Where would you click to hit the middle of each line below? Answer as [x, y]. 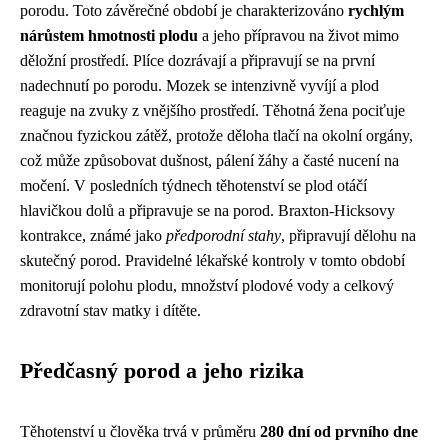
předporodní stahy [223, 236]
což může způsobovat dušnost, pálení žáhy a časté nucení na [209, 161]
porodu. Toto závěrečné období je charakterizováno [184, 11]
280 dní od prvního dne [339, 432]
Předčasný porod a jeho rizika [162, 371]
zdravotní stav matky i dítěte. [110, 311]
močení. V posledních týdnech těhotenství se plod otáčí [193, 186]
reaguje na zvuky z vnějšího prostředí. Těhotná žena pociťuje [212, 111]
